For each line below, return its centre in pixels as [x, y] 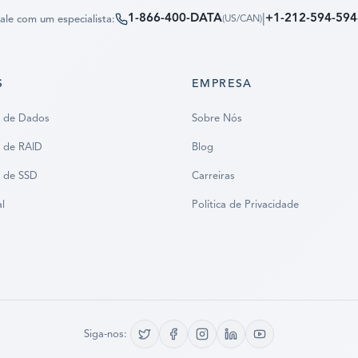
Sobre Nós [217, 119]
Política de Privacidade [245, 205]
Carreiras [213, 177]
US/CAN [242, 20]
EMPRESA [222, 84]
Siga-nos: [105, 334]
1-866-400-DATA [175, 19]
